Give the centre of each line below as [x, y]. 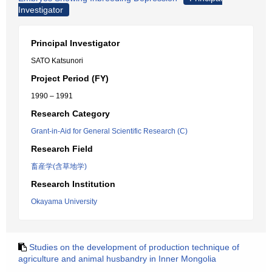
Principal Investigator [75, 43]
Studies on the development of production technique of [134, 247]
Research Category [70, 114]
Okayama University [64, 202]
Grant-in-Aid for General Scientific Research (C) [109, 131]
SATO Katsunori [57, 61]
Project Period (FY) [70, 78]
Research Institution [73, 184]
